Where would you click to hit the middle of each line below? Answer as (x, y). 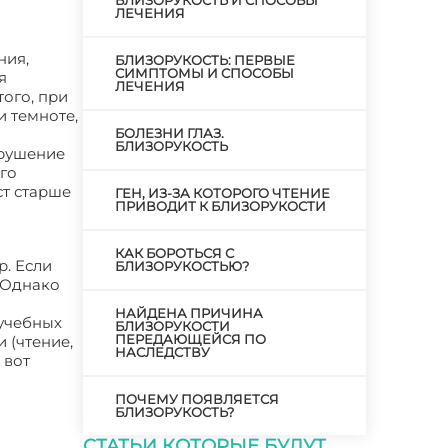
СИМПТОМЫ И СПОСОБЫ (204, 73)
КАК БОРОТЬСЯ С (174, 253)
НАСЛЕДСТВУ (162, 352)
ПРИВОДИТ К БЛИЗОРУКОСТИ (220, 206)
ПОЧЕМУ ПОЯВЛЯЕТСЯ (196, 399)
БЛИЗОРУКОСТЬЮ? (181, 266)
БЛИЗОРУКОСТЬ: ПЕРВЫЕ (204, 60)
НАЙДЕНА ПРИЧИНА (188, 313)
